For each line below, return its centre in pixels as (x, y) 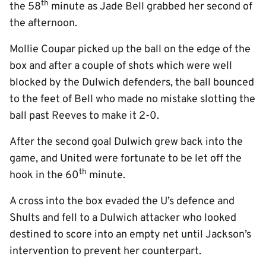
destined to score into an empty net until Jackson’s (130, 235)
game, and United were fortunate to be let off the (126, 159)
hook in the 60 (44, 175)
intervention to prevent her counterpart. (105, 251)
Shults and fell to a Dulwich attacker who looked (123, 218)
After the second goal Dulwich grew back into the (126, 142)
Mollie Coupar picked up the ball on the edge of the (130, 50)
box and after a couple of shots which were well (121, 66)
